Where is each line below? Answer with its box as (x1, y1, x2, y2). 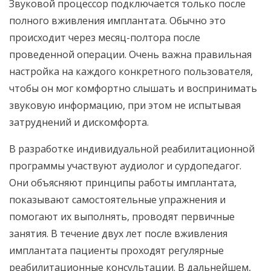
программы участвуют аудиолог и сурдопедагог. (9, 159, 241, 172)
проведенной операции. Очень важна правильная (9, 48, 252, 61)
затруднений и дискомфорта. (9, 116, 149, 129)
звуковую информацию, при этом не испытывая (9, 99, 241, 112)
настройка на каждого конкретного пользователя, (9, 65, 253, 78)
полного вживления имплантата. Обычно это (9, 14, 226, 27)
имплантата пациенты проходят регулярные (9, 244, 224, 257)
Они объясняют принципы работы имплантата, (9, 176, 237, 189)
